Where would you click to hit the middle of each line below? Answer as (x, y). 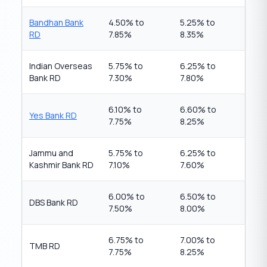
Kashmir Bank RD (61, 165)
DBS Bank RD (54, 202)
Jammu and (51, 153)
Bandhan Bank (56, 22)
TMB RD (45, 246)
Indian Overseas (61, 66)
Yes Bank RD (53, 115)
